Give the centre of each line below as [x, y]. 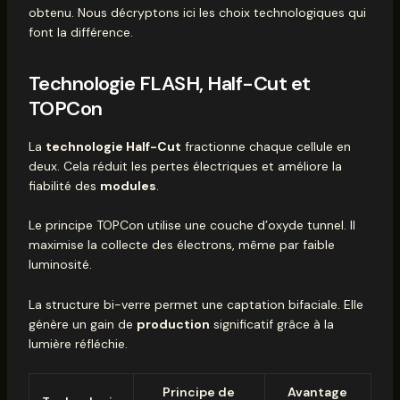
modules [128, 186]
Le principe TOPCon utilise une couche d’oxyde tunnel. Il [192, 225]
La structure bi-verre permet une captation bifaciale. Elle [196, 304]
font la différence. [80, 33]
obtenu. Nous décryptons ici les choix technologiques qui [197, 13]
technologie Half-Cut [113, 146]
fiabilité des [64, 186]
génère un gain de [82, 324]
